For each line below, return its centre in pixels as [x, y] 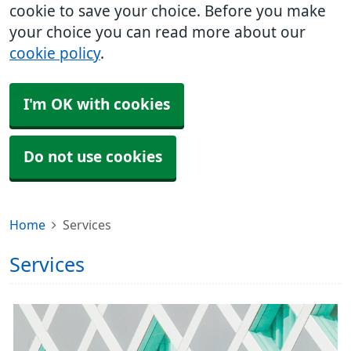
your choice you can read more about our [157, 33]
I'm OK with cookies [97, 105]
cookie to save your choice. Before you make [168, 11]
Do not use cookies [93, 157]
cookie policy [55, 54]
